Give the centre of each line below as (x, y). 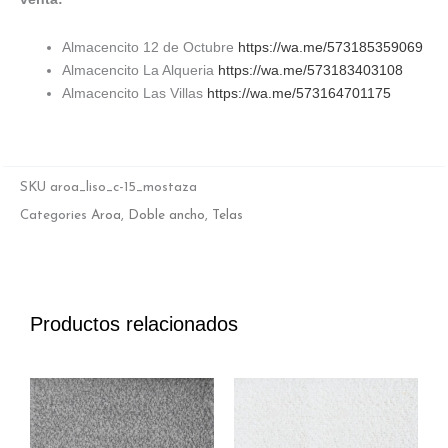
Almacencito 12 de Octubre (150, 46)
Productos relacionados (134, 324)
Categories (53, 215)
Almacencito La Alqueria (140, 69)
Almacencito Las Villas (134, 92)
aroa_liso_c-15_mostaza (123, 187)
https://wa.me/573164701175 (299, 92)
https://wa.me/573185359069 (330, 46)
